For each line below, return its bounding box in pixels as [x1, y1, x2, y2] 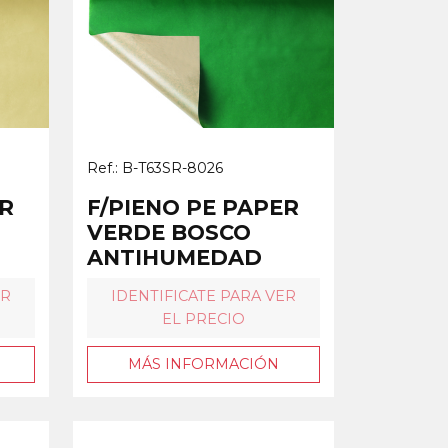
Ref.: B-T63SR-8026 [87, 158, 223, 177]
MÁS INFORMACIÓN [128, 354, 279, 373]
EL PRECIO [162, 309, 245, 328]
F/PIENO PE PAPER [87, 194, 299, 220]
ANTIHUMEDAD [87, 244, 262, 270]
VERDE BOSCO [87, 219, 251, 245]
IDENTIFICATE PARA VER [111, 286, 296, 305]
